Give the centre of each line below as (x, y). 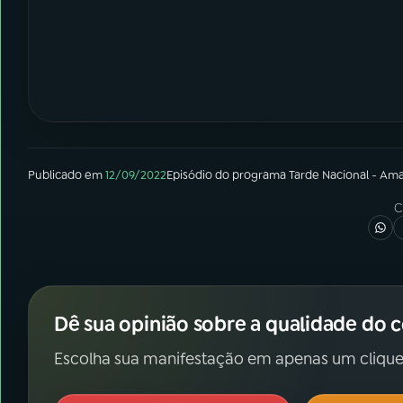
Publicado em (65, 175)
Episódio (189, 175)
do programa (251, 175)
